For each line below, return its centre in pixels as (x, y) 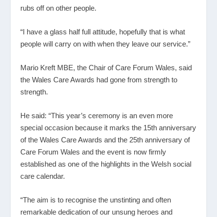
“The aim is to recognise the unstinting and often (96, 200)
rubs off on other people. (59, 8)
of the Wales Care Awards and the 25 (79, 139)
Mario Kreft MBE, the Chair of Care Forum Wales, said (106, 67)
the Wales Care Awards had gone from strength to (99, 79)
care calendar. (43, 176)
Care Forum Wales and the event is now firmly (93, 152)
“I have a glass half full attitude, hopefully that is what (103, 31)
